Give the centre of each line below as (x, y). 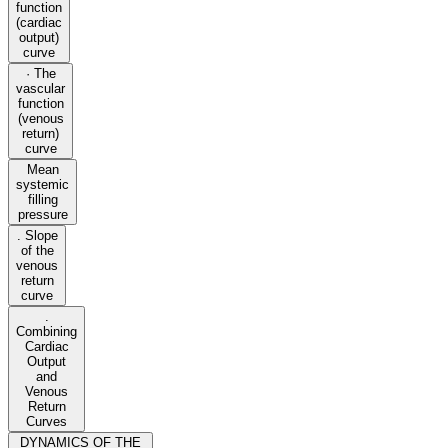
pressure (42, 215)
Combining (46, 332)
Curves (46, 422)
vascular (40, 89)
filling (42, 200)
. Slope (37, 236)
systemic (42, 185)
